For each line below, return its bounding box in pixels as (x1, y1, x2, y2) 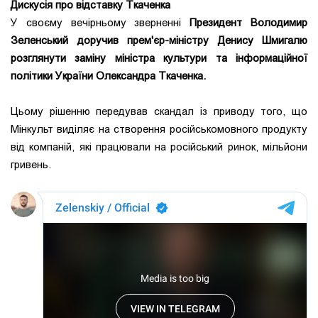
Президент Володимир (181, 16, 308, 30)
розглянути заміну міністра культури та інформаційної (11, 52, 307, 65)
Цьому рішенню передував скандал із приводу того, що (11, 105, 307, 119)
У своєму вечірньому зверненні (11, 16, 182, 30)
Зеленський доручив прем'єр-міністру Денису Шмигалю (11, 34, 307, 48)
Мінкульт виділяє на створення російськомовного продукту (11, 123, 307, 136)
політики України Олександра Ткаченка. (11, 70, 206, 83)
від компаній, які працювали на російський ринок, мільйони (11, 141, 307, 154)
